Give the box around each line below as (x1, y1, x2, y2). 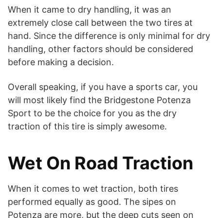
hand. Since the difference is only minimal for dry (8, 30, 210, 41)
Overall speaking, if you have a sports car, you (8, 81, 198, 92)
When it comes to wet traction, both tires (8, 183, 178, 194)
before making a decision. (8, 56, 114, 67)
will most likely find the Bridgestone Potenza (8, 94, 191, 105)
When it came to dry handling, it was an (8, 4, 171, 15)
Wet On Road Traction (8, 152, 193, 174)
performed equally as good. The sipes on (8, 196, 176, 207)
